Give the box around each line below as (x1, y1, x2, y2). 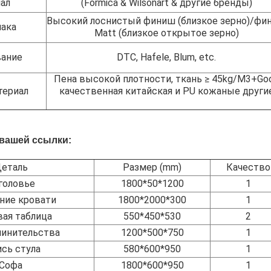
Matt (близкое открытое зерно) (94, 27, 239, 39)
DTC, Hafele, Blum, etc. (117, 51, 216, 63)
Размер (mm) (123, 161, 181, 173)
